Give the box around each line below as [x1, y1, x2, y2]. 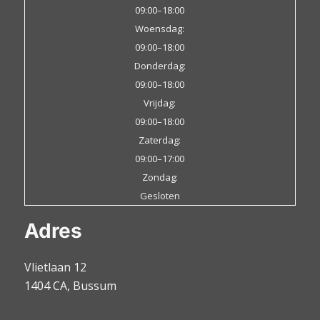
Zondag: [141, 170, 178, 184]
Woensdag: [135, 21, 185, 35]
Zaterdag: [139, 133, 181, 146]
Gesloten [139, 189, 180, 202]
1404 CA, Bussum [24, 278, 116, 294]
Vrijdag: [144, 96, 176, 109]
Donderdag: [134, 59, 186, 72]
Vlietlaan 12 [24, 259, 86, 276]
